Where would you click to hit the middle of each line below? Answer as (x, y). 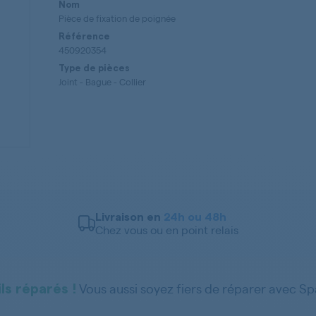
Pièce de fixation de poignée (117, 18)
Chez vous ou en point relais (166, 230)
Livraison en (129, 217)
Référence (84, 36)
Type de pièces (94, 68)
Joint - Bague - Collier (102, 81)
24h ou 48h (195, 217)
